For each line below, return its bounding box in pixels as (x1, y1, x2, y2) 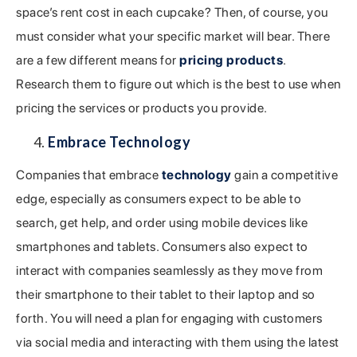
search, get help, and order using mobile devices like (16, 214, 308, 230)
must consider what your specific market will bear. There (16, 28, 330, 44)
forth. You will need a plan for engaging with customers (16, 310, 323, 326)
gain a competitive (231, 167, 338, 182)
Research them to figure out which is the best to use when (16, 76, 341, 92)
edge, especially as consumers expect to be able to (16, 190, 301, 206)
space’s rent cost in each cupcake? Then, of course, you (16, 4, 328, 20)
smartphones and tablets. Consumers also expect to (16, 238, 308, 254)
